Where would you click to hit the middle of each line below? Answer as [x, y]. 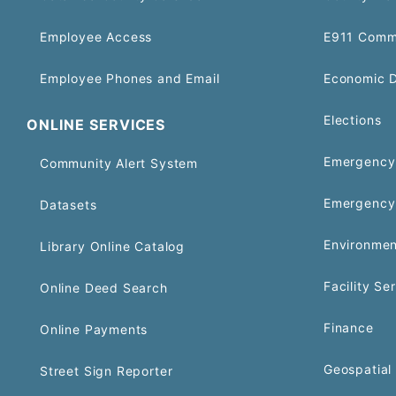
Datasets [69, 205]
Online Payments [94, 329]
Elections [353, 120]
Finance [349, 327]
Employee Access [96, 37]
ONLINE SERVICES [96, 125]
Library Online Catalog [112, 246]
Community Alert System [119, 163]
